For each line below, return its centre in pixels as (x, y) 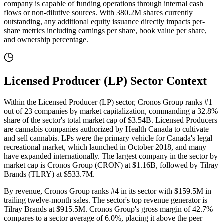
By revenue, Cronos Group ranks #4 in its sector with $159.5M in (108, 191)
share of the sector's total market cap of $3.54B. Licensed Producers (111, 120)
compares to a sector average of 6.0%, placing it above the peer (103, 218)
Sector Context (167, 81)
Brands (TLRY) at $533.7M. (49, 174)
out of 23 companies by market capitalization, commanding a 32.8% (111, 111)
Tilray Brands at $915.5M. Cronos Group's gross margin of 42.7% (108, 209)
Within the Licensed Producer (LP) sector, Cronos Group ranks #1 (108, 102)
